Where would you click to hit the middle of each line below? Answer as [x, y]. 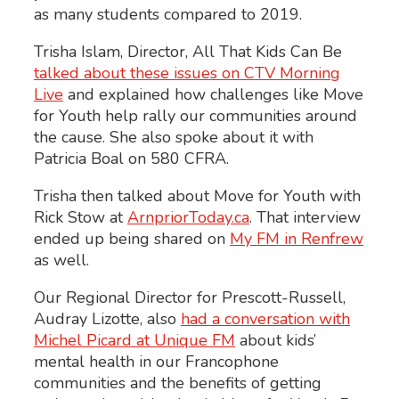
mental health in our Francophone [156, 361]
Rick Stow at [81, 217]
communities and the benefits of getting [178, 383]
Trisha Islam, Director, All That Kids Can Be [188, 51]
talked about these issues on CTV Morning [187, 73]
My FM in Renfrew [297, 238]
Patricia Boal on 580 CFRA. [131, 158]
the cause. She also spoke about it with [174, 137]
